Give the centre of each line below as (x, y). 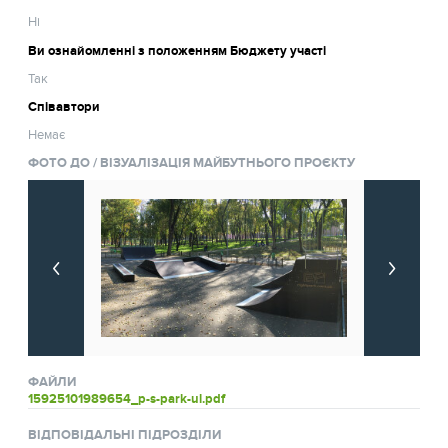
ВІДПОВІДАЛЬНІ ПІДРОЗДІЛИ (125, 434)
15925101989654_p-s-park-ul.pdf (127, 398)
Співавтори (64, 106)
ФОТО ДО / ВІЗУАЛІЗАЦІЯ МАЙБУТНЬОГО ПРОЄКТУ (192, 163)
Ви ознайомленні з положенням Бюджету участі (177, 50)
